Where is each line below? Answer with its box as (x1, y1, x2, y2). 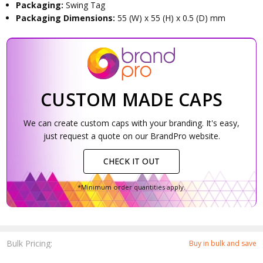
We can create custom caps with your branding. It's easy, (23, 117, 240, 129)
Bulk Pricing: (6, 238, 53, 249)
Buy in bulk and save (188, 238, 257, 249)
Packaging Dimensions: (16, 12, 118, 24)
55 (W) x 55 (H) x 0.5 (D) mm (117, 12, 226, 24)
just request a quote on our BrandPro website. (43, 130, 220, 142)
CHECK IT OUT (103, 156, 160, 167)
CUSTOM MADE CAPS (41, 87, 222, 112)
